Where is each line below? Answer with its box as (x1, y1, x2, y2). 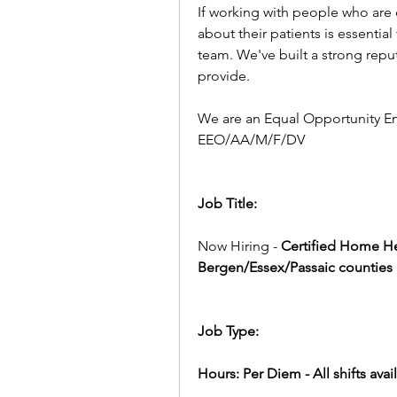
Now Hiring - (198, 237, 281, 254)
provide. (198, 67, 250, 84)
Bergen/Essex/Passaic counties (198, 259, 393, 276)
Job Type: (198, 323, 259, 339)
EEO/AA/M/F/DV (198, 131, 305, 148)
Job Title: (198, 195, 257, 212)
